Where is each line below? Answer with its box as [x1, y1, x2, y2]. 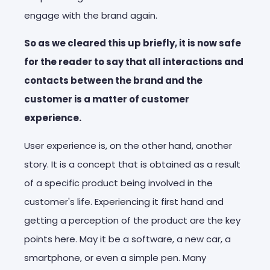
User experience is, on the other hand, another [24, 139, 232, 152]
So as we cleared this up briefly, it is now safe [24, 36, 241, 49]
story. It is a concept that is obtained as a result [24, 157, 240, 171]
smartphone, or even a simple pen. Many [24, 251, 206, 264]
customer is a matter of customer [24, 92, 189, 105]
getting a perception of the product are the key [24, 213, 240, 227]
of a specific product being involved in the [24, 176, 213, 189]
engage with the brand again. [24, 8, 157, 22]
